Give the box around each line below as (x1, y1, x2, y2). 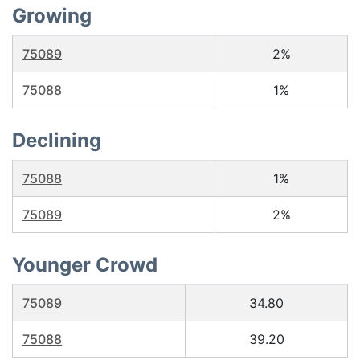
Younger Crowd (12, 253, 157, 276)
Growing (12, 4, 92, 27)
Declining (12, 129, 101, 152)
